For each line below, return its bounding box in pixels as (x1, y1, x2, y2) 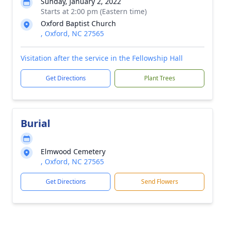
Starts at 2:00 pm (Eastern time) (41, 7, 147, 16)
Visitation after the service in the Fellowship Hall (21, 53, 183, 63)
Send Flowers (141, 177, 178, 186)
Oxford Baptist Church (41, 19, 116, 28)
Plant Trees (144, 74, 175, 82)
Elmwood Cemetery (41, 147, 105, 156)
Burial (21, 117, 50, 130)
